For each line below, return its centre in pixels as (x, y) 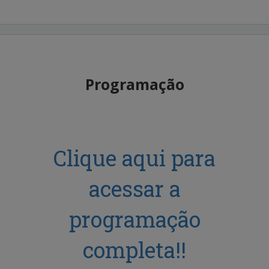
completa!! (134, 250)
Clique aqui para (134, 158)
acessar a (134, 189)
